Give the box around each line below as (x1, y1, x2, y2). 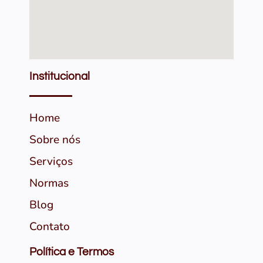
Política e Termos (29, 246, 114, 258)
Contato (29, 219, 70, 235)
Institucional (29, 70, 90, 83)
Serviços (29, 154, 73, 170)
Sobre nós (29, 132, 80, 148)
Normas (29, 176, 69, 191)
